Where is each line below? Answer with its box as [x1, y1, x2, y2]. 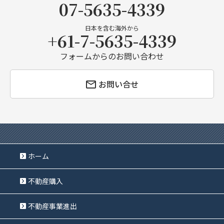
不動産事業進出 [28, 201, 77, 211]
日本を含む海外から [85, 23, 139, 32]
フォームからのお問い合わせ [60, 50, 164, 62]
